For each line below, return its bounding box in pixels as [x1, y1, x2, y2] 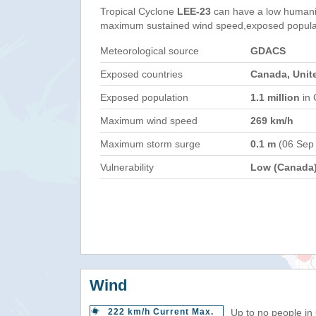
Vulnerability [100, 162, 154, 173]
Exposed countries [100, 68, 183, 80]
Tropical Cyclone [100, 6, 177, 17]
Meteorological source [100, 45, 199, 56]
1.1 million [250, 92, 300, 103]
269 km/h [250, 115, 293, 126]
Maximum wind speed [100, 115, 197, 126]
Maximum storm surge [100, 138, 200, 150]
